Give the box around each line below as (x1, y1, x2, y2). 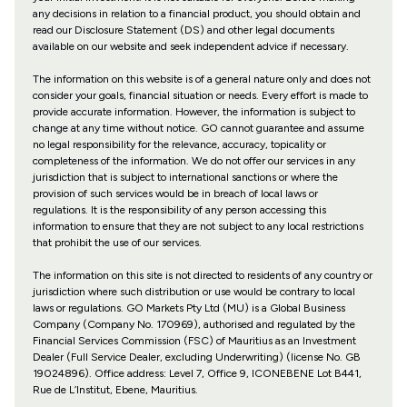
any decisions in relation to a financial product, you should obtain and (32, 7, 361, 21)
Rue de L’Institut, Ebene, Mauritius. (32, 383, 198, 397)
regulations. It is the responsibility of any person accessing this (32, 203, 326, 217)
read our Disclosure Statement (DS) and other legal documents (32, 24, 334, 37)
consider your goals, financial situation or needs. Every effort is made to (32, 89, 368, 103)
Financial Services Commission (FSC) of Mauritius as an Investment (32, 334, 356, 348)
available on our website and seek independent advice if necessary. (32, 40, 349, 54)
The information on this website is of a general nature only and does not (32, 73, 371, 86)
